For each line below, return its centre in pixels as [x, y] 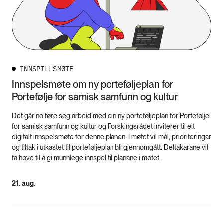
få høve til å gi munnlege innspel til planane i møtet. [86, 158]
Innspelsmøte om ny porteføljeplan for [93, 84]
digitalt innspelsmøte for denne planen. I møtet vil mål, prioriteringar [111, 137]
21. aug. [24, 183]
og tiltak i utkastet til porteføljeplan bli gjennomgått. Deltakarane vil [110, 148]
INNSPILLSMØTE [47, 69]
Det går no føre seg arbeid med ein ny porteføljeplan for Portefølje [111, 116]
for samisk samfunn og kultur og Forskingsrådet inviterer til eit [103, 127]
